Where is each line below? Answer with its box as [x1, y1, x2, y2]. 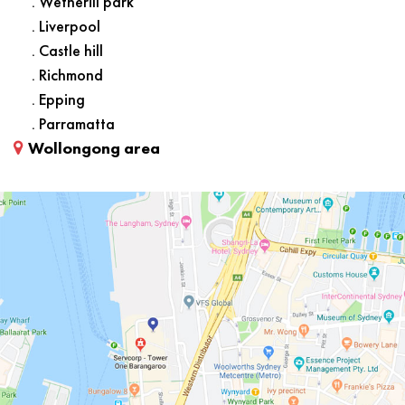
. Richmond [32, 63, 103, 85]
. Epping [32, 88, 85, 109]
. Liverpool [32, 14, 100, 36]
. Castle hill [32, 39, 103, 61]
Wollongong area [28, 137, 160, 158]
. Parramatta [32, 112, 115, 134]
